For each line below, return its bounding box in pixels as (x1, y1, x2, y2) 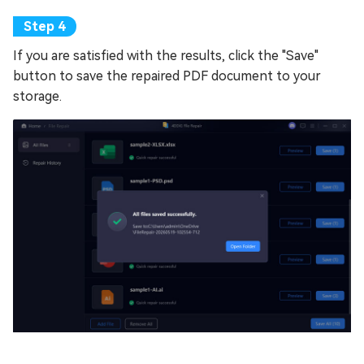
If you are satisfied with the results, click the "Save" (13, 48, 318, 64)
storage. (13, 89, 62, 105)
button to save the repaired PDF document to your (13, 68, 321, 84)
